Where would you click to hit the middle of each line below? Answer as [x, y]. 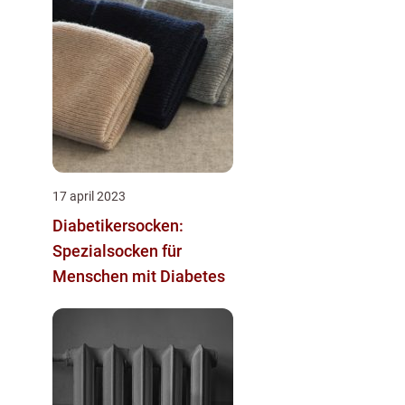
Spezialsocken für [117, 251]
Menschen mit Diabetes [139, 277]
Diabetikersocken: [118, 226]
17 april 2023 [89, 197]
